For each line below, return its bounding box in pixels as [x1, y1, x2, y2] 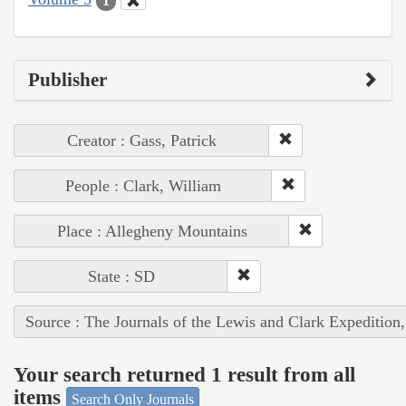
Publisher [28, 68, 107, 91]
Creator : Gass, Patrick [67, 130, 217, 150]
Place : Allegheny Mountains [56, 221, 247, 240]
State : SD [87, 266, 155, 285]
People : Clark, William [65, 176, 221, 195]
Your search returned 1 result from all [14, 363, 355, 387]
